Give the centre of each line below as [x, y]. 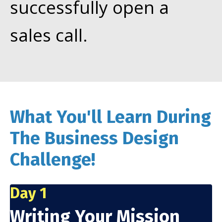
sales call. [49, 35]
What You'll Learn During [111, 117]
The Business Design [94, 138]
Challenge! [53, 159]
